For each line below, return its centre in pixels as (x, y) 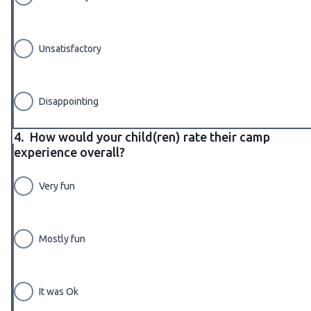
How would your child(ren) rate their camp (150, 136)
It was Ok (59, 291)
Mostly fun (62, 238)
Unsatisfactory (70, 48)
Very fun (57, 186)
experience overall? (71, 152)
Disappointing (69, 101)
